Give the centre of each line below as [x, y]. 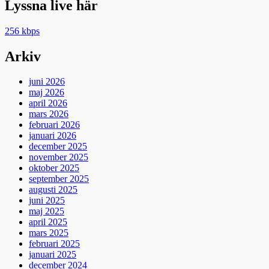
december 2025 [58, 147]
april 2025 [48, 222]
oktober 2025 [54, 168]
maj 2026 [47, 92]
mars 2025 [49, 233]
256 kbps [22, 31]
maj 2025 [47, 211]
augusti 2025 [53, 190]
